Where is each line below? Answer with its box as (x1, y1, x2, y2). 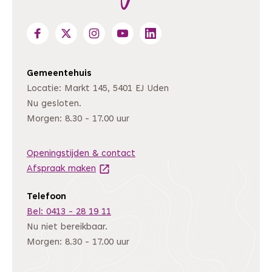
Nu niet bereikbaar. (27, 223, 107, 233)
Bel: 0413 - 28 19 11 (27, 208, 111, 217)
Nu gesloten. (27, 100, 81, 109)
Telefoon (27, 192, 66, 202)
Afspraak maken (27, 165, 96, 174)
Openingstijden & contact (27, 149, 135, 159)
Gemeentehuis (27, 69, 92, 79)
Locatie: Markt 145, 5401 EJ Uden (27, 84, 169, 94)
